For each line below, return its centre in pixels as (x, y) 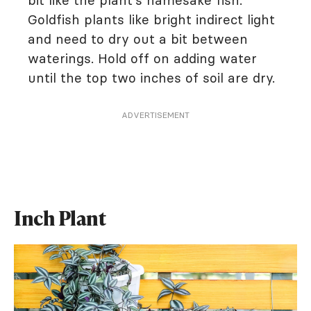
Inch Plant (60, 218)
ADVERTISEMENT (155, 115)
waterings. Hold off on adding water (142, 59)
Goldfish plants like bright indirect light (151, 20)
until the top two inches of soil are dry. (151, 78)
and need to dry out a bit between (138, 39)
